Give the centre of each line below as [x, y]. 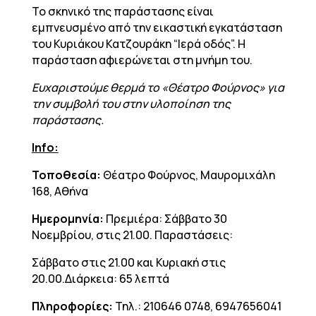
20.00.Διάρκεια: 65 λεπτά [100, 279]
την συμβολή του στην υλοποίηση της [131, 104]
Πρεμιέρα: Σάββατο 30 [166, 219]
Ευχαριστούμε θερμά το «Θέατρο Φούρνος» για [158, 87]
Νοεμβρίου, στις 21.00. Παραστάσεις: [132, 235]
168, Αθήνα [60, 191]
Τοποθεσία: [67, 175]
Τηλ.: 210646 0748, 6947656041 [198, 306]
